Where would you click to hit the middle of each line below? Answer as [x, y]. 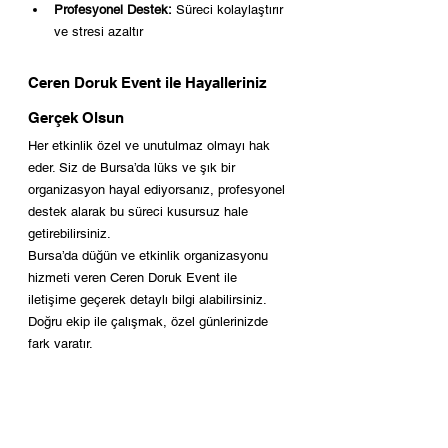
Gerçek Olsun [76, 118]
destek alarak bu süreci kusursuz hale [140, 212]
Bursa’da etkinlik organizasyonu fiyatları [144, 424]
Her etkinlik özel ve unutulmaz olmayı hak [151, 146]
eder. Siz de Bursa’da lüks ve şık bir [133, 168]
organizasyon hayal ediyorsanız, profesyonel [158, 190]
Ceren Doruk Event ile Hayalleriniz [149, 83]
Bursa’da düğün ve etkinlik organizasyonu [150, 256]
